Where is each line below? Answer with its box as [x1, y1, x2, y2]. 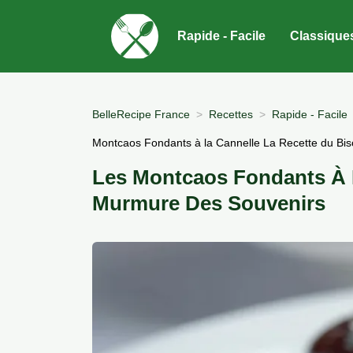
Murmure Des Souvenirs [92, 192, 325, 215]
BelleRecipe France [92, 107, 190, 121]
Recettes [209, 107, 253, 121]
